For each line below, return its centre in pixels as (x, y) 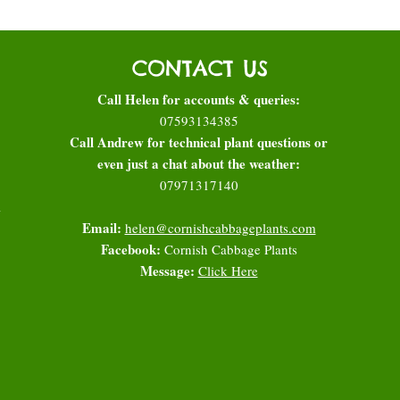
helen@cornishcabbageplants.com (220, 227)
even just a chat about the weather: (199, 163)
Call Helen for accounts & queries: (199, 99)
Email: (101, 227)
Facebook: (132, 249)
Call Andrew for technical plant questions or (199, 142)
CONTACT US (200, 67)
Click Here (228, 270)
